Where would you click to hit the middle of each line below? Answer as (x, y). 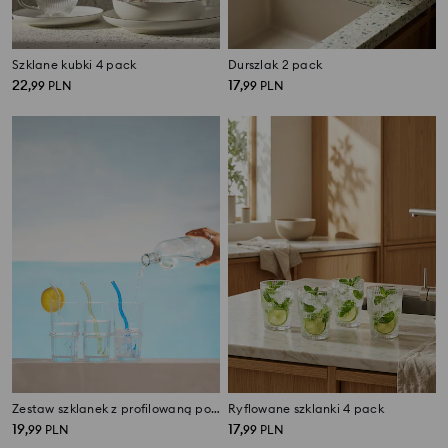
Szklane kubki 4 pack (74, 64)
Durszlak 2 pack (275, 64)
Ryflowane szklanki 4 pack (306, 409)
